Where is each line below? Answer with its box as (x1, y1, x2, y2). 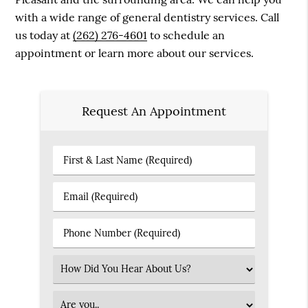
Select (59, 262, 87, 275)
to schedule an (147, 28, 225, 43)
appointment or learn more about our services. (15, 46, 254, 60)
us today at (15, 28, 74, 43)
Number (59, 240, 96, 253)
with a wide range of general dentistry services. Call (15, 10, 280, 25)
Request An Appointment (82, 102, 226, 119)
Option (59, 291, 90, 304)
